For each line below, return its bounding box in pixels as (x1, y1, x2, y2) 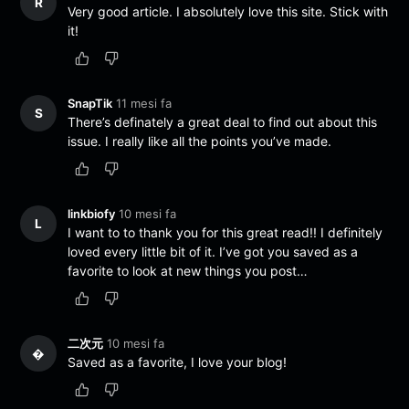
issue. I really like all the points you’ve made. (68, 132, 332, 149)
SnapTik (68, 95, 113, 110)
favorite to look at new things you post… (68, 262, 309, 278)
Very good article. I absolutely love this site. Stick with (68, 3, 389, 19)
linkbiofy (68, 205, 116, 221)
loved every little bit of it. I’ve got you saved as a (68, 243, 359, 259)
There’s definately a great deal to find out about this (68, 113, 378, 130)
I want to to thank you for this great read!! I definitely (68, 224, 383, 240)
